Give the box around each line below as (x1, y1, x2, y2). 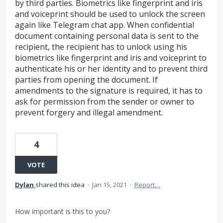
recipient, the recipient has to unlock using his (15, 41, 187, 52)
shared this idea (35, 180, 86, 189)
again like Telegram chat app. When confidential (15, 19, 194, 30)
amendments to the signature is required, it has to (15, 85, 203, 96)
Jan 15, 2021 (92, 180, 127, 189)
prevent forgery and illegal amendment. (15, 107, 163, 118)
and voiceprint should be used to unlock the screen (15, 8, 205, 19)
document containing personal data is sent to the (15, 30, 199, 41)
